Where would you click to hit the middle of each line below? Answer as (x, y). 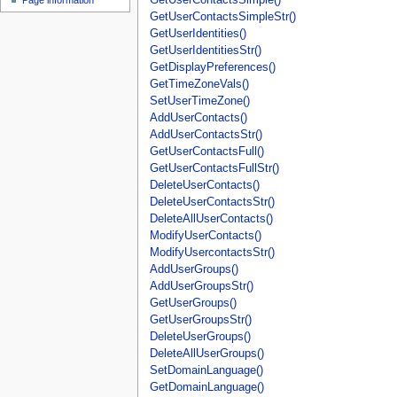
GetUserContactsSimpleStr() (222, 16)
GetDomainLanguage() (206, 387)
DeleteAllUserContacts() (211, 218)
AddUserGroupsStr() (201, 286)
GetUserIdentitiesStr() (205, 50)
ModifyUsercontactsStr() (212, 252)
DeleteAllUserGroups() (206, 353)
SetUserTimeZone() (199, 101)
